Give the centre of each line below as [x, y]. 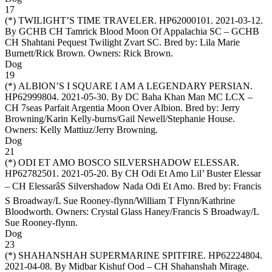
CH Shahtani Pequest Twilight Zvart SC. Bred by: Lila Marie [122, 42]
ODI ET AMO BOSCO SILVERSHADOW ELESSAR [127, 162]
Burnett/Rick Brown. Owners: [64, 53]
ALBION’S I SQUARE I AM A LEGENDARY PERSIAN [134, 86]
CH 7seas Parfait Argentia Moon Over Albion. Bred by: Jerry [122, 107]
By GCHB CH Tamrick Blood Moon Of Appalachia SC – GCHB [132, 31]
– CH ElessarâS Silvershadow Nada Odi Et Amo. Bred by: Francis [133, 186]
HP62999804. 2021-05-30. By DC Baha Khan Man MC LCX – [129, 97]
